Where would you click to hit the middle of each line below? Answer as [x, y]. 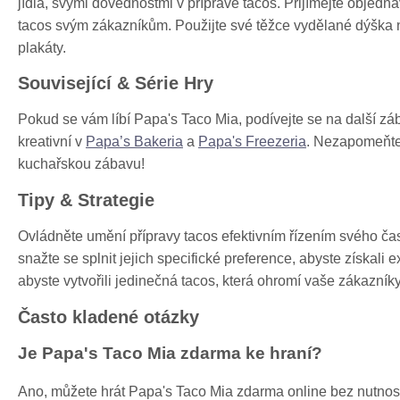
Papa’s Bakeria [134, 142]
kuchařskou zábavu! [81, 164]
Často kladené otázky [108, 317]
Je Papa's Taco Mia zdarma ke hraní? [170, 354]
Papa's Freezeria [252, 142]
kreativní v [52, 142]
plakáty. [42, 47]
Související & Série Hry [116, 83]
